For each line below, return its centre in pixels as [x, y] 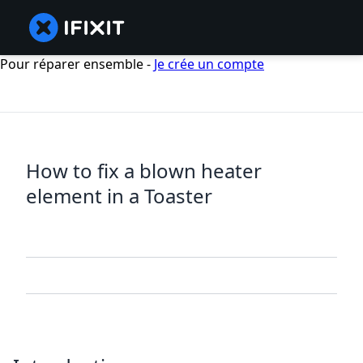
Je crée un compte [209, 64]
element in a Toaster [119, 196]
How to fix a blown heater [144, 171]
